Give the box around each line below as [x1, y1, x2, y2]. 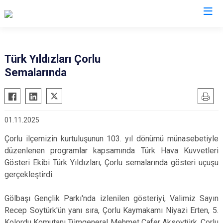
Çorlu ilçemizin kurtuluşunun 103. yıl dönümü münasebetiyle [4, 134, 219, 143]
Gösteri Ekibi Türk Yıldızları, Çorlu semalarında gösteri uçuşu [4, 158, 219, 167]
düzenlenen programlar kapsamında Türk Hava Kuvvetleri [4, 146, 219, 155]
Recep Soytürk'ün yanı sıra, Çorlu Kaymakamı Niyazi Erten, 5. [4, 206, 219, 215]
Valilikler [91, 27, 132, 40]
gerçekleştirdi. [4, 170, 54, 179]
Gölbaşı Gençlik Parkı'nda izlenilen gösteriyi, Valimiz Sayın [4, 194, 219, 203]
